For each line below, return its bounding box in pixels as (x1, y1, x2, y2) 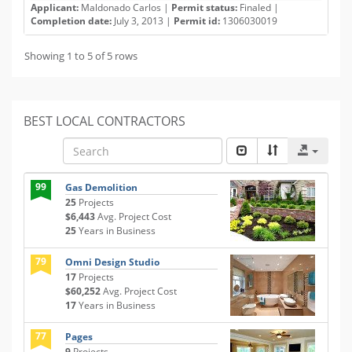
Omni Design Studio (65, 255, 159, 269)
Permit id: (174, 14, 220, 27)
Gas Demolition (65, 181, 137, 194)
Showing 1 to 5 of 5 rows (24, 49, 137, 63)
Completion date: (31, 14, 112, 27)
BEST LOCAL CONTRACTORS (24, 112, 185, 130)
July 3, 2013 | (112, 14, 174, 27)
